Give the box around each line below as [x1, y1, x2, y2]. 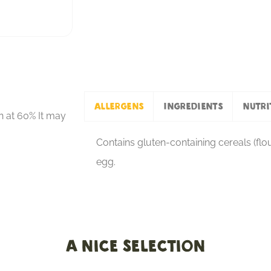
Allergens [94, 101, 144, 111]
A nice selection [66, 238, 205, 255]
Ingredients [163, 101, 223, 111]
